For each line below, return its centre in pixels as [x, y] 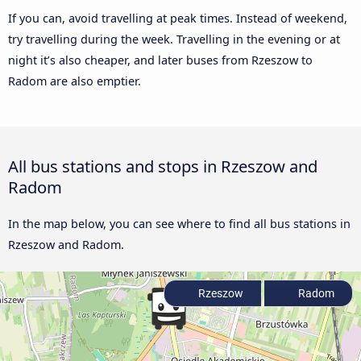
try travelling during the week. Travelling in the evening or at [174, 39]
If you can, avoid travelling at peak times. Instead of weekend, [178, 19]
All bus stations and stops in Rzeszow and [163, 166]
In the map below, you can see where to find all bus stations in [179, 224]
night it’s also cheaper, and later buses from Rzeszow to [160, 60]
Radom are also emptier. [75, 81]
